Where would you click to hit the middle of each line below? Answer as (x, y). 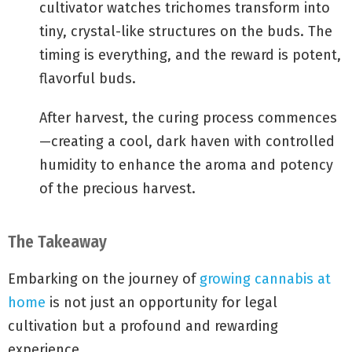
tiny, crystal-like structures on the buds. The (186, 32)
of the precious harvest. (117, 189)
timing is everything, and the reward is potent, (190, 55)
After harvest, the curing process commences (188, 118)
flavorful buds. (88, 79)
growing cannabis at (265, 279)
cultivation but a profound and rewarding (143, 326)
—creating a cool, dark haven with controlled (187, 142)
